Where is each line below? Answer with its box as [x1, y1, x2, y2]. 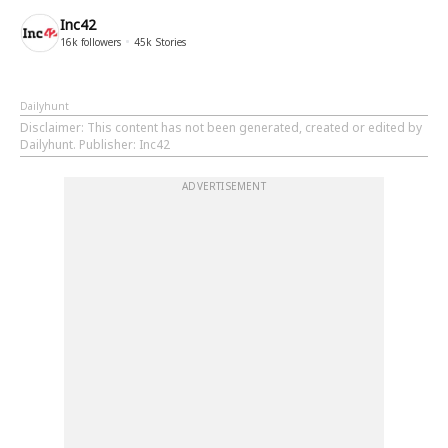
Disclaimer [20, 119, 81, 136]
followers [78, 35, 121, 49]
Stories [152, 35, 186, 49]
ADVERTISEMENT [182, 179, 266, 193]
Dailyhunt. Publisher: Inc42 [20, 136, 170, 153]
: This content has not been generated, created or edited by [81, 119, 422, 136]
